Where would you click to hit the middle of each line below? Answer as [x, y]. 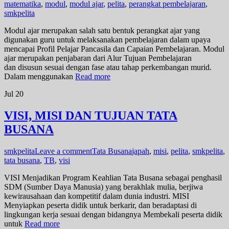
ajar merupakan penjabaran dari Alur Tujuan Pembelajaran [98, 58]
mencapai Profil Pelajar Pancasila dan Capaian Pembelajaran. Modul [114, 49]
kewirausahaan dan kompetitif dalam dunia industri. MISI [97, 196]
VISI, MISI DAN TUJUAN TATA [91, 116]
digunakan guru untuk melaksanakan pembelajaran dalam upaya [107, 40]
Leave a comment [63, 151]
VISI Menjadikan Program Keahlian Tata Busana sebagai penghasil [113, 178]
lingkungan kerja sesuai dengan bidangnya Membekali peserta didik [113, 215]
